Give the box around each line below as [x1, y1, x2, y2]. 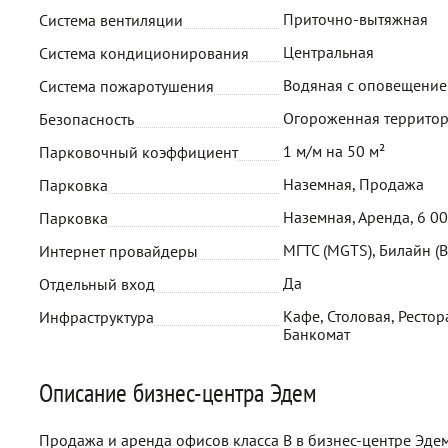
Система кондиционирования [39, 43, 249, 63]
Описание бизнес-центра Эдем [39, 376, 317, 409]
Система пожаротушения [39, 76, 214, 96]
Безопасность [39, 109, 134, 129]
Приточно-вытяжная [283, 9, 428, 29]
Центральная [283, 42, 374, 62]
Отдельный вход [39, 274, 155, 294]
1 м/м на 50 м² [283, 141, 385, 161]
